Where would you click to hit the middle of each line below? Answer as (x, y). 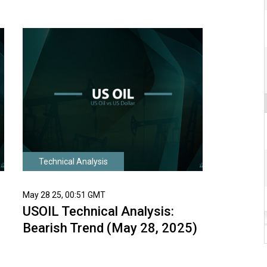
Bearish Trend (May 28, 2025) (110, 228)
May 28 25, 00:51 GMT (64, 195)
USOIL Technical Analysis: (99, 211)
